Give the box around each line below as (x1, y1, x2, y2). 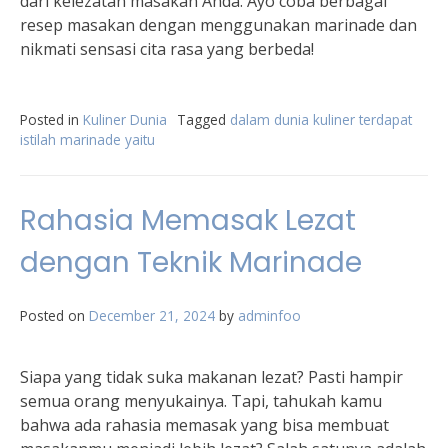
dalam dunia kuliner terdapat (230, 110, 412, 129)
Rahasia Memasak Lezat (20, 201, 356, 240)
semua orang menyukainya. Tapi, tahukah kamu (20, 390, 382, 412)
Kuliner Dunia (83, 110, 167, 129)
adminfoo (238, 306, 301, 325)
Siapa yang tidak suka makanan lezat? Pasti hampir (20, 366, 403, 388)
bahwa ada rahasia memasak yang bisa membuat (20, 414, 389, 436)
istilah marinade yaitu (20, 130, 155, 149)
